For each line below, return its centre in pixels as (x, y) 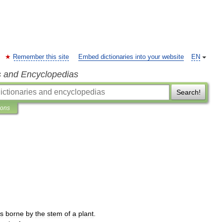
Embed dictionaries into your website (131, 57)
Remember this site (41, 57)
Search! (188, 92)
